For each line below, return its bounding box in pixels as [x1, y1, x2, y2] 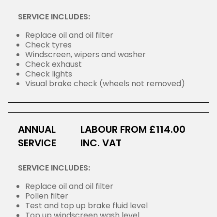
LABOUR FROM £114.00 [80, 123, 186, 136]
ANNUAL [18, 123, 56, 136]
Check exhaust [25, 59, 82, 70]
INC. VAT [80, 136, 122, 150]
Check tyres [25, 39, 72, 50]
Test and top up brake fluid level [25, 200, 148, 211]
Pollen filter [25, 190, 68, 201]
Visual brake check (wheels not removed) [25, 78, 185, 89]
